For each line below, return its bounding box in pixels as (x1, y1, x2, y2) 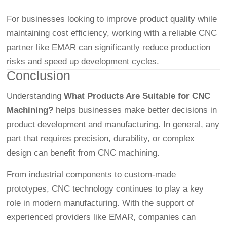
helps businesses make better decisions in (53, 105, 217, 116)
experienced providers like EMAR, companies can (7, 212, 196, 222)
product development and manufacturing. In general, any (7, 120, 220, 130)
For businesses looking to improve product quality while (7, 14, 217, 24)
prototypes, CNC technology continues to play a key (7, 184, 204, 194)
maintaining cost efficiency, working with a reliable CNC (7, 28, 217, 39)
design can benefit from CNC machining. (7, 148, 160, 158)
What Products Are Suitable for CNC (64, 91, 211, 101)
